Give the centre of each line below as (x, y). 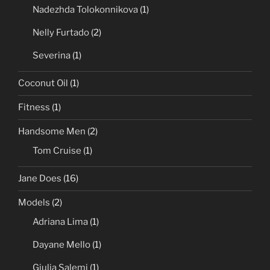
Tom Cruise (57, 209)
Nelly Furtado (61, 91)
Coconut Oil (43, 142)
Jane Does (40, 237)
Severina (52, 114)
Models (34, 261)
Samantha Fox (77, 41)
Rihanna (64, 18)
